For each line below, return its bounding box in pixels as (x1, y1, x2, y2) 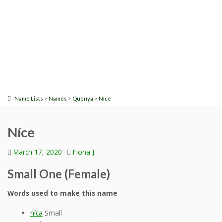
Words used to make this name (7, 188, 117, 198)
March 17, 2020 (13, 147, 62, 157)
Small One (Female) (7, 166, 110, 181)
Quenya (72, 95, 93, 102)
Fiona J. (73, 147, 96, 157)
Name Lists (14, 95, 43, 102)
